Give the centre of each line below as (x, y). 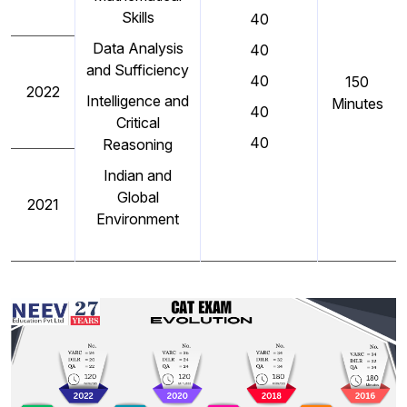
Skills (138, 18)
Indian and (138, 176)
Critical (138, 123)
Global (138, 198)
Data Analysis (138, 49)
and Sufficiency (138, 70)
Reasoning (138, 145)
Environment (138, 219)
